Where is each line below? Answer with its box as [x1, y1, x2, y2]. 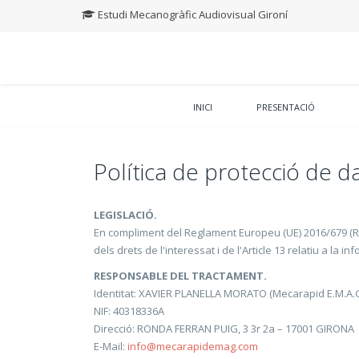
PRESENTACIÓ [256, 101, 315, 114]
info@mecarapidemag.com [127, 339, 258, 353]
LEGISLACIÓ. [94, 208, 157, 222]
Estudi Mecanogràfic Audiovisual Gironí [95, 7, 288, 22]
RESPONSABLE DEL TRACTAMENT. [94, 268, 267, 283]
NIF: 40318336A [94, 304, 164, 318]
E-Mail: [94, 339, 127, 353]
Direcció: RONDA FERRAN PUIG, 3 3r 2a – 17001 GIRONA [94, 321, 354, 336]
